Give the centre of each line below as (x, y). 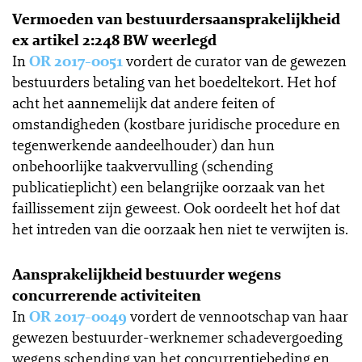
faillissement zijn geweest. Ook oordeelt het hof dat (176, 208)
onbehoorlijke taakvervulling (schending (143, 166)
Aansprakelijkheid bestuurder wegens (147, 274)
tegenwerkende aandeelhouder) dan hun (143, 145)
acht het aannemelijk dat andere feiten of (143, 103)
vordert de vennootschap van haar (238, 316)
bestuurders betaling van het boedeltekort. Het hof (174, 82)
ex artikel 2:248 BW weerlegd (114, 40)
